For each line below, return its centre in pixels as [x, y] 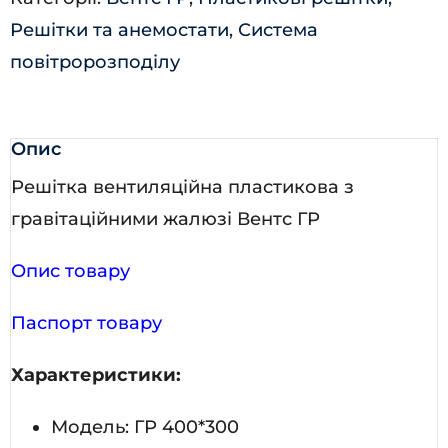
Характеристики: [96, 374]
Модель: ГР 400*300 [145, 426]
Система [278, 29]
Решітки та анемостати [119, 29]
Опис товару [70, 270]
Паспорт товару [86, 322]
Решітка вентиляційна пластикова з [182, 186]
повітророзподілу [95, 61]
